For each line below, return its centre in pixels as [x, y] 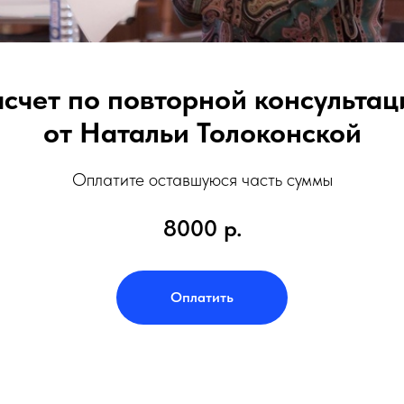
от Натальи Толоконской [202, 133]
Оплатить [202, 297]
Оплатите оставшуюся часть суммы [202, 179]
